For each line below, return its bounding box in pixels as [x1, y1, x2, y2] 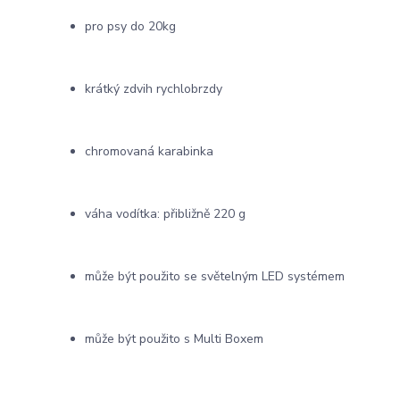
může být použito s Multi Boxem [85, 329, 263, 347]
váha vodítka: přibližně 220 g [85, 204, 246, 222]
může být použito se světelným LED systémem [85, 267, 345, 285]
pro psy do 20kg [85, 17, 176, 35]
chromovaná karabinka [85, 142, 213, 160]
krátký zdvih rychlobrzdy [85, 79, 222, 97]
